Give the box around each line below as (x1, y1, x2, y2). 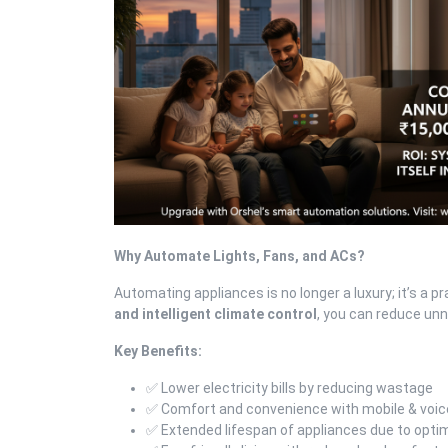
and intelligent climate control (114, 305, 317, 322)
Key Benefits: (114, 342, 202, 359)
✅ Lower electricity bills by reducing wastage (146, 379, 433, 396)
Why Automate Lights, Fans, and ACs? (114, 247, 365, 264)
